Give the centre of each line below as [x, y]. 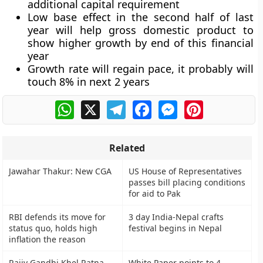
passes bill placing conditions [187, 182]
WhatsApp [97, 105]
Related [127, 148]
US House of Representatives [186, 171]
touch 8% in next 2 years [89, 82]
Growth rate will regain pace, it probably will [141, 69]
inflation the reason [48, 239]
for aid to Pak [155, 193]
